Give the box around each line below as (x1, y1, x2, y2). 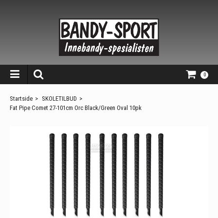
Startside (10, 94, 33, 102)
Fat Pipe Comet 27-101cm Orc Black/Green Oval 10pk (10, 104, 142, 111)
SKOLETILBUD (42, 94, 77, 102)
